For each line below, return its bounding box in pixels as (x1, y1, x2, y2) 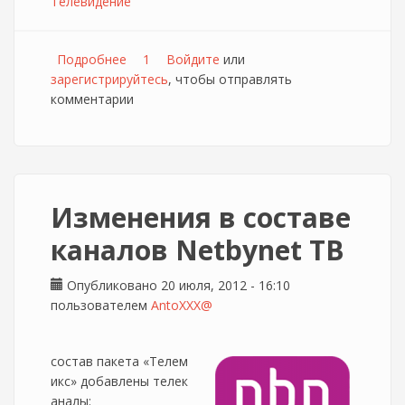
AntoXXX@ (151, 297, 212, 314)
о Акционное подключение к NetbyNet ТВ (127, 51, 382, 68)
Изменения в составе (51, 199, 351, 236)
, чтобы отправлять (168, 71, 292, 88)
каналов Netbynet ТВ (51, 231, 344, 268)
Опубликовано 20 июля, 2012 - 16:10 (63, 277, 290, 294)
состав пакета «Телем (51, 353, 188, 370)
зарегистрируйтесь (51, 71, 168, 88)
